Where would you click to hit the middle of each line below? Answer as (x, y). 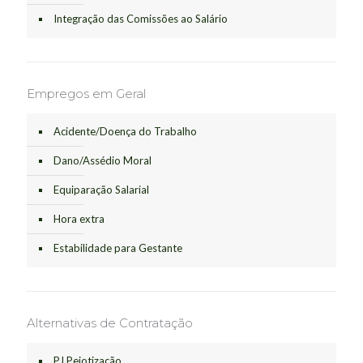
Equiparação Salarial (101, 190)
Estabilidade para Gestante (118, 248)
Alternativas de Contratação (110, 323)
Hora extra (79, 219)
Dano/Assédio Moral (102, 161)
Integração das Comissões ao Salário (141, 19)
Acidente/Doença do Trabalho (125, 132)
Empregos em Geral (86, 94)
